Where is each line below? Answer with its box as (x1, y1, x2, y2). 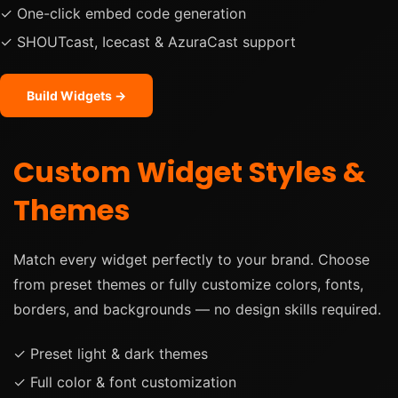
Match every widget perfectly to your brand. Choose (13, 251, 370, 269)
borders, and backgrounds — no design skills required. (13, 300, 381, 319)
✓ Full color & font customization (13, 373, 236, 392)
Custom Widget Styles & (13, 152, 366, 193)
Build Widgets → (27, 88, 126, 104)
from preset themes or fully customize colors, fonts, (13, 275, 363, 294)
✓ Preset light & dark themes (13, 345, 208, 363)
